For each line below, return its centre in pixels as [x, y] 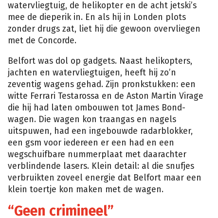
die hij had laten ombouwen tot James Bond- [97, 108]
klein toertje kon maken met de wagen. [86, 189]
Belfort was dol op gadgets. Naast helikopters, [100, 61]
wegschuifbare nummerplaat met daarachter [97, 154]
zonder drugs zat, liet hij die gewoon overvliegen [104, 29]
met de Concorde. [42, 40]
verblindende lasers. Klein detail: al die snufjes [101, 166]
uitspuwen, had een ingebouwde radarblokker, [100, 131]
